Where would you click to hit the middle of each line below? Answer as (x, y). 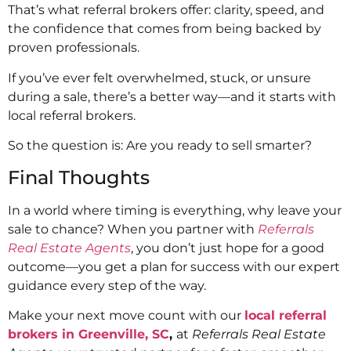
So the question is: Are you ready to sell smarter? (160, 146)
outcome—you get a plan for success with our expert (174, 266)
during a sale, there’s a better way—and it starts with (172, 96)
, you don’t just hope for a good (228, 248)
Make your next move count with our (126, 315)
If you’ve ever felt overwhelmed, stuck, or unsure (159, 78)
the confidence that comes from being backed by (165, 29)
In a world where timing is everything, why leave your (175, 210)
